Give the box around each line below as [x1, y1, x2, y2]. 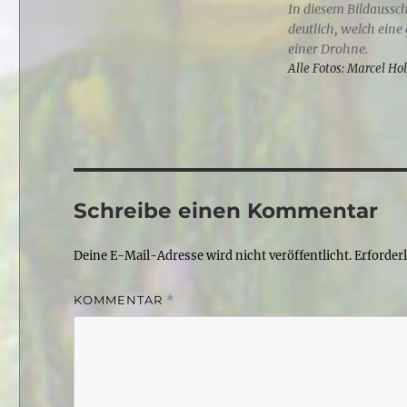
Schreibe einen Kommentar [74, 197, 379, 223]
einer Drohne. [288, 40, 369, 57]
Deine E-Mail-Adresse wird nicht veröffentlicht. [74, 248, 352, 264]
